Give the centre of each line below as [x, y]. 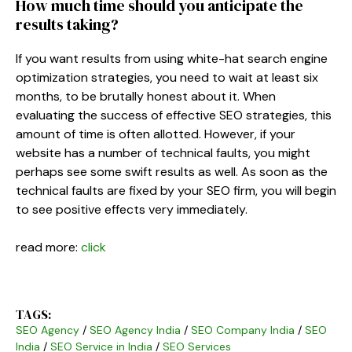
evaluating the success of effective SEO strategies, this [174, 115]
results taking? [67, 24]
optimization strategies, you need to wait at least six [167, 77]
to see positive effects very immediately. [132, 209]
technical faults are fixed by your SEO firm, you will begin [176, 190]
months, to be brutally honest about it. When [146, 96]
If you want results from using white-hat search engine [172, 58]
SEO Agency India [135, 330]
